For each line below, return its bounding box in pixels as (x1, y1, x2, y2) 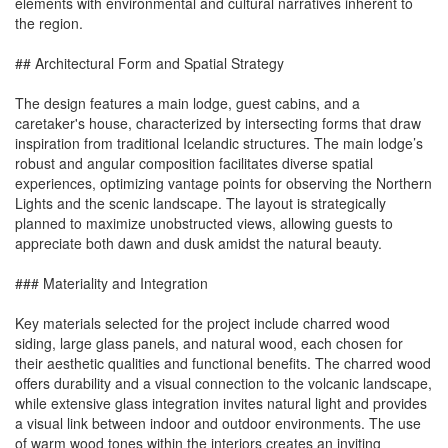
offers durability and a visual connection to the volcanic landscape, (15, 373, 432, 394)
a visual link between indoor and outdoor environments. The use (15, 413, 421, 434)
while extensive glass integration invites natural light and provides (15, 393, 427, 414)
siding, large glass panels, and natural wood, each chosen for (15, 333, 403, 354)
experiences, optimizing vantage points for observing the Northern (15, 173, 432, 194)
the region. (15, 13, 83, 34)
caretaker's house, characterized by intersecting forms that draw (15, 113, 421, 134)
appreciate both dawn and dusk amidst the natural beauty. (15, 233, 382, 254)
